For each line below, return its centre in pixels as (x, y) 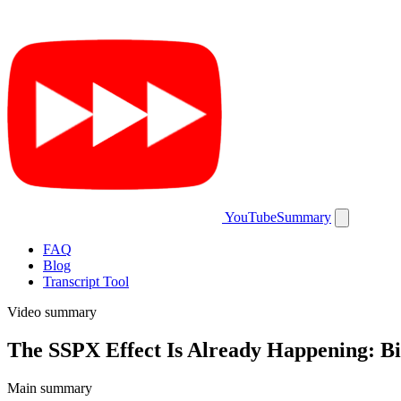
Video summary (52, 312)
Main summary (50, 388)
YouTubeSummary (278, 217)
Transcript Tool (86, 282)
